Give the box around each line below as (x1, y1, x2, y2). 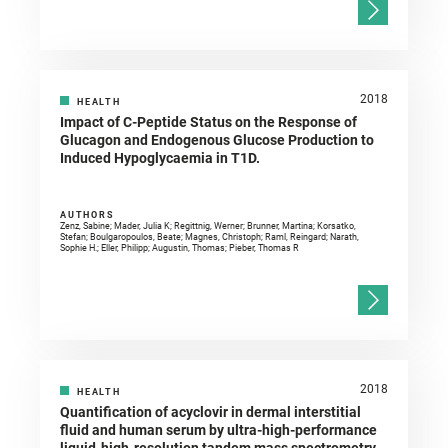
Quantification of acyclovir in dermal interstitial (60, 404, 361, 421)
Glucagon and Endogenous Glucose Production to (60, 132, 374, 149)
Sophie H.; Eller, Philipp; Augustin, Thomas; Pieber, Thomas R (60, 243, 299, 254)
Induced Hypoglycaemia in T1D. (60, 150, 260, 167)
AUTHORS (60, 210, 115, 221)
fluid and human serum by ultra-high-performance (60, 422, 377, 439)
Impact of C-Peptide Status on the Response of (60, 114, 357, 131)
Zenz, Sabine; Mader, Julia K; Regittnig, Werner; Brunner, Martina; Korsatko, (60, 221, 356, 232)
